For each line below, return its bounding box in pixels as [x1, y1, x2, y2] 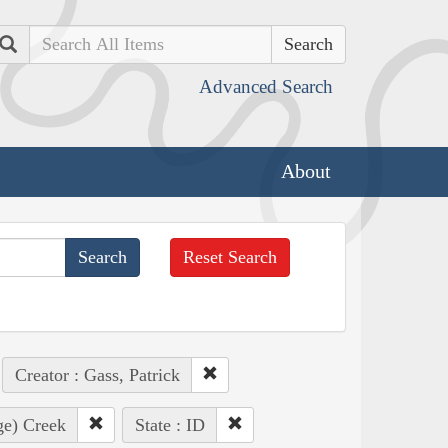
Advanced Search [199, 76, 333, 97]
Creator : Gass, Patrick [14, 364, 180, 385]
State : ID [134, 414, 205, 435]
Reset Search [183, 246, 278, 267]
